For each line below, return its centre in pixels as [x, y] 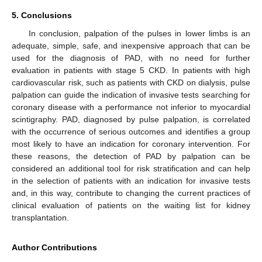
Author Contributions [54, 247]
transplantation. [40, 217]
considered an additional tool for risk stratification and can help [131, 168]
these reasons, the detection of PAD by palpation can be [131, 156]
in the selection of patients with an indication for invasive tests [131, 180]
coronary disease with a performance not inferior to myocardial [131, 107]
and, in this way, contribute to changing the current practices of [131, 193]
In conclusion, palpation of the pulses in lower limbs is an [139, 33]
